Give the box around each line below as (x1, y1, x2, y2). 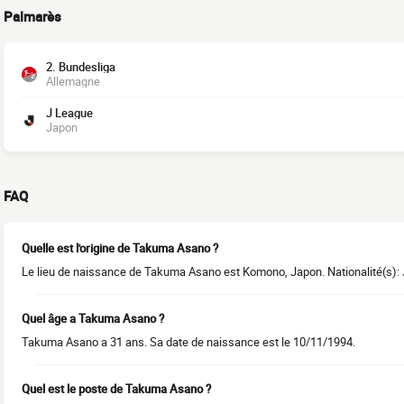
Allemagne (46, 73, 100, 90)
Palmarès (4, 7, 61, 26)
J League (46, 105, 93, 122)
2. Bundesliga (46, 59, 115, 76)
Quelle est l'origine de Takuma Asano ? (22, 240, 218, 257)
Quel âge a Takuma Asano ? (22, 310, 164, 327)
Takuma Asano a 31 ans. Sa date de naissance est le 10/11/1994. (22, 334, 355, 351)
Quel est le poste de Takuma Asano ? (22, 381, 211, 398)
